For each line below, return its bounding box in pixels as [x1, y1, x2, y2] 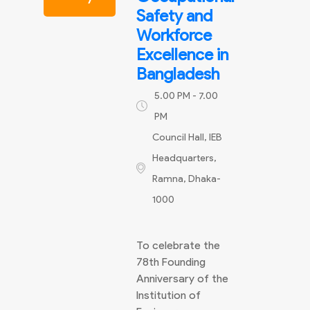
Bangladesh [136, 64, 219, 84]
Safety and [136, 6, 212, 26]
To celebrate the [136, 239, 220, 252]
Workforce [136, 25, 212, 45]
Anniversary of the [136, 272, 228, 285]
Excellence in [136, 44, 228, 64]
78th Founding [136, 255, 206, 268]
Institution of [136, 289, 201, 302]
